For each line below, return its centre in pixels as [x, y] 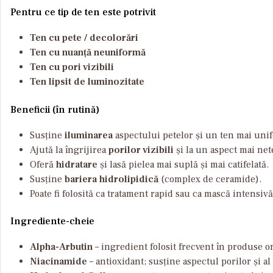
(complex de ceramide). [210, 179]
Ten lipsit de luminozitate [87, 82]
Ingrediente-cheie [52, 221]
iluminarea [89, 135]
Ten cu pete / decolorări [84, 38]
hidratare [77, 164]
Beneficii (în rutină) [55, 109]
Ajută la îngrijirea [69, 150]
